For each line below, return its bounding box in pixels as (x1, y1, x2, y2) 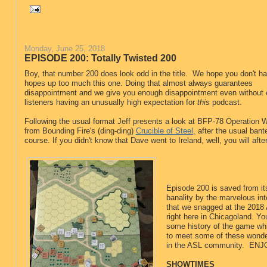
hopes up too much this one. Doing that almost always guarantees (24, 78, 253, 88)
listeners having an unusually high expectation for (24, 97, 197, 107)
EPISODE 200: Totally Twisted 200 (24, 52, 176, 63)
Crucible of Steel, (135, 126, 195, 135)
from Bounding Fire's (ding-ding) (24, 126, 136, 135)
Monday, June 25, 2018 (24, 44, 105, 53)
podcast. (209, 97, 242, 107)
